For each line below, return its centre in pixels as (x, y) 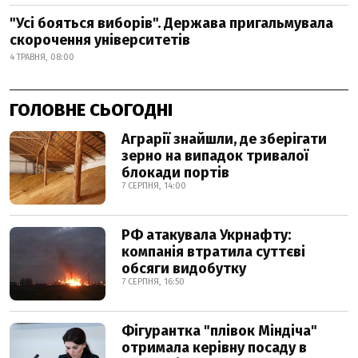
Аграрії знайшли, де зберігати (224, 139)
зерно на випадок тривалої (215, 156)
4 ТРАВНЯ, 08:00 (42, 57)
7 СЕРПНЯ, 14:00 (154, 186)
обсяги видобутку (184, 268)
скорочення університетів (100, 40)
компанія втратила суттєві (213, 252)
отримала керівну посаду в (214, 348)
